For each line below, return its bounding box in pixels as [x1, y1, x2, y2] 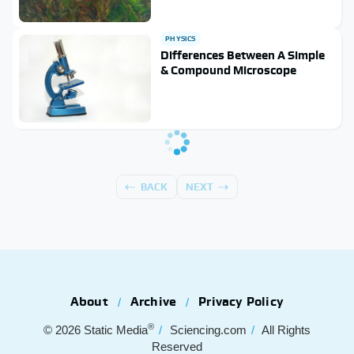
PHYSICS [165, 35, 196, 43]
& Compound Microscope [160, 63, 297, 77]
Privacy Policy [198, 294, 284, 310]
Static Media [84, 323, 148, 337]
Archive [130, 294, 177, 310]
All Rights [262, 323, 311, 337]
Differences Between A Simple [160, 48, 326, 62]
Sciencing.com [170, 323, 247, 337]
